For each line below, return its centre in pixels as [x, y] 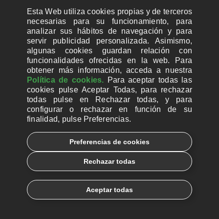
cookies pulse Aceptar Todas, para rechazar [109, 90]
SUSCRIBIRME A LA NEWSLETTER [109, 26]
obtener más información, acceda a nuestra [109, 70]
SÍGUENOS [35, 57]
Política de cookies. [66, 80]
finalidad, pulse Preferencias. [79, 119]
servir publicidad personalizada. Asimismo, [109, 41]
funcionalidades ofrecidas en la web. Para [109, 60]
